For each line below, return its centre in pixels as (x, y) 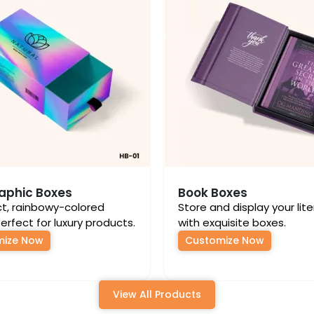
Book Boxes (213, 193)
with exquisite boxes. (232, 223)
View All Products (157, 294)
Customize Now (225, 240)
